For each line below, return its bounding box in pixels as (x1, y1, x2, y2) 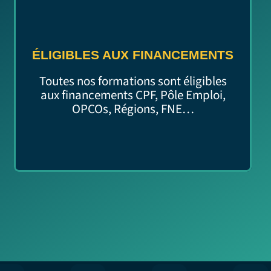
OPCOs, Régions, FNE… (71, 99, 194, 118)
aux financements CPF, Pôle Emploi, (40, 85, 226, 104)
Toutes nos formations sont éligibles (39, 71, 227, 90)
